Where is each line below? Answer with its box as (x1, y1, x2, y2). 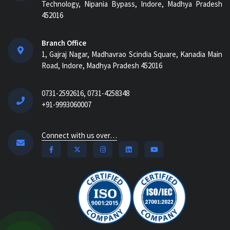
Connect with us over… (42, 130, 117, 141)
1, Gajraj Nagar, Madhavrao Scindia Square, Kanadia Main (42, 49, 222, 60)
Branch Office (42, 38, 86, 48)
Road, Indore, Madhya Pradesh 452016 (42, 61, 162, 71)
